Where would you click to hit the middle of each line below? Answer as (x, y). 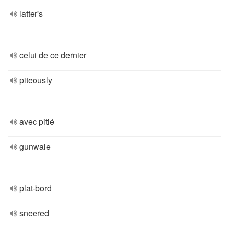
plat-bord (36, 188)
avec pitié (37, 121)
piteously (36, 80)
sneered (34, 213)
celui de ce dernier (53, 55)
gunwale (35, 146)
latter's (31, 14)
